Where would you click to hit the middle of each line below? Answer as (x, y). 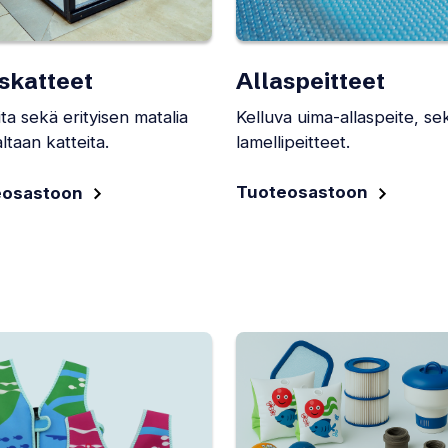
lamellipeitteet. (293, 142)
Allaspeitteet (310, 81)
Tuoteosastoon (302, 192)
